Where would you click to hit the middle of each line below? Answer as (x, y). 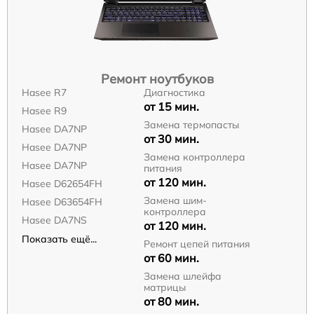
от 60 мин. (171, 258)
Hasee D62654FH (62, 184)
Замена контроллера (194, 157)
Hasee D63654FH (62, 202)
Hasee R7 (44, 93)
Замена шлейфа (182, 276)
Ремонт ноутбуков (157, 79)
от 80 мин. (171, 301)
